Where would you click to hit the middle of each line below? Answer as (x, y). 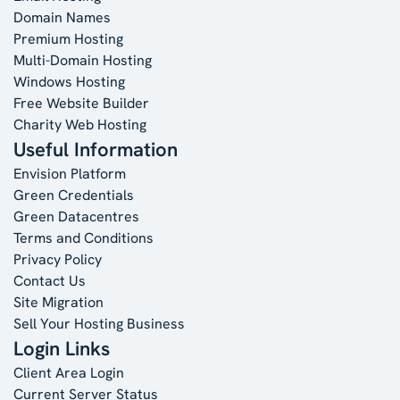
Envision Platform (70, 173)
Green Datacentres (76, 216)
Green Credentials (74, 195)
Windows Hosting (69, 81)
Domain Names (62, 17)
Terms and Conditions (83, 237)
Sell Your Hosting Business (99, 323)
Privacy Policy (58, 259)
